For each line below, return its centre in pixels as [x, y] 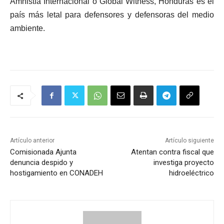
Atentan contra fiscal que [172, 152]
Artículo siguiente [189, 141]
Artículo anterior [32, 141]
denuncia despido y [41, 163]
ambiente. [27, 28]
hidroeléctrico [191, 173]
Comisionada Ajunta [43, 152]
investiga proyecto [183, 163]
